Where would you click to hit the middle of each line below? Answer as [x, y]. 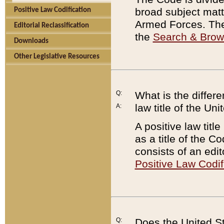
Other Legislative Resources [57, 57]
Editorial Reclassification [51, 26]
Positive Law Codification [52, 10]
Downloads [31, 41]
